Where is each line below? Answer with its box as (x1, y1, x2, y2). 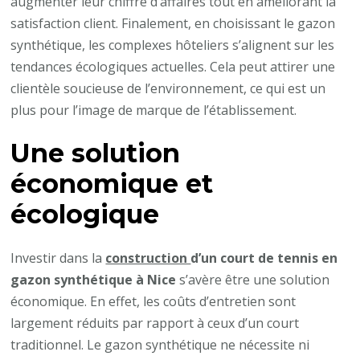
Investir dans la (10, 248, 106, 267)
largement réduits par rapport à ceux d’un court (10, 313, 300, 332)
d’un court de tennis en (190, 248, 338, 267)
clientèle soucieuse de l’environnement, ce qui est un (10, 79, 326, 97)
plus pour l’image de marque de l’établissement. (10, 100, 297, 119)
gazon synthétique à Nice (10, 270, 177, 288)
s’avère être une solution (176, 270, 330, 288)
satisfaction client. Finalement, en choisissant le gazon (10, 14, 336, 32)
